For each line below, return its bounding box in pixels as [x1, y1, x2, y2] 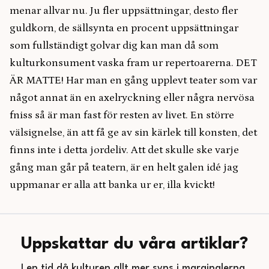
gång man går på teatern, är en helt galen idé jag [10, 162, 238, 174]
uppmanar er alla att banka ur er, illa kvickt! [10, 179, 215, 191]
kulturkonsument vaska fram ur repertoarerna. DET [10, 57, 257, 69]
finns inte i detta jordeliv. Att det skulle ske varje [10, 144, 239, 156]
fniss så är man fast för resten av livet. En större [10, 109, 234, 121]
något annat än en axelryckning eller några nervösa [10, 92, 255, 104]
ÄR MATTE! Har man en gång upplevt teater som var [10, 74, 257, 86]
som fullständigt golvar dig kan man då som [10, 40, 219, 52]
